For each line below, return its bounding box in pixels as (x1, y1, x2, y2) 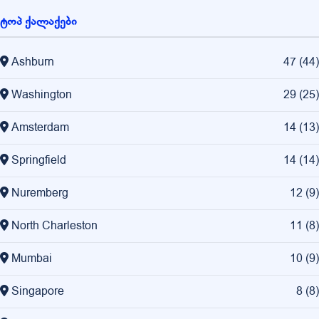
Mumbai (11, 251, 52, 267)
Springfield (11, 152, 66, 169)
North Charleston (11, 218, 98, 234)
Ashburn (11, 54, 54, 70)
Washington (11, 87, 72, 103)
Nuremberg (11, 185, 68, 202)
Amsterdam (11, 120, 69, 136)
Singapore (11, 283, 64, 300)
